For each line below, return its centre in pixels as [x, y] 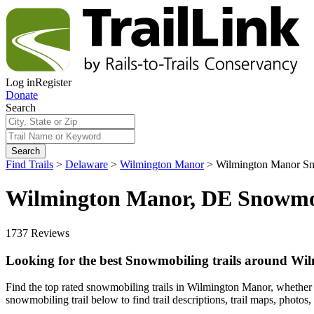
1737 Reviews [37, 233]
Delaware [87, 164]
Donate [22, 95]
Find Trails [29, 164]
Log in [20, 82]
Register [53, 82]
